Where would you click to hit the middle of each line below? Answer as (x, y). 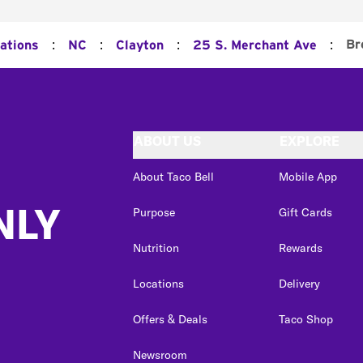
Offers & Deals (170, 319)
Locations (158, 283)
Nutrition (156, 248)
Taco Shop (306, 319)
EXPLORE (310, 141)
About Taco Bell (173, 176)
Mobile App (308, 176)
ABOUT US (167, 141)
